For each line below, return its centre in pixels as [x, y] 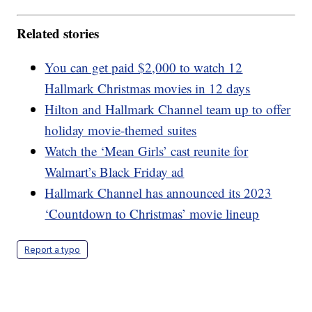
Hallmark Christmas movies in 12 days [148, 88]
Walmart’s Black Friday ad [115, 171]
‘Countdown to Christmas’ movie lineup [152, 213]
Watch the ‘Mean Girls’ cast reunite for [147, 150]
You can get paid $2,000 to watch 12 [144, 67]
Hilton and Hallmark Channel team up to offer [168, 109]
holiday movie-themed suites [121, 130]
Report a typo [53, 249]
